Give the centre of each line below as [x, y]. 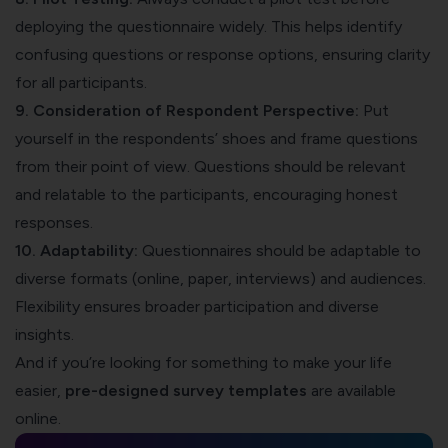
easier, [40, 390]
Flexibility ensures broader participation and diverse [197, 306]
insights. [44, 334]
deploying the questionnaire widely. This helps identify [208, 26]
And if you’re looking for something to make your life [203, 362]
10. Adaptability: [76, 250]
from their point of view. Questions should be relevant [210, 166]
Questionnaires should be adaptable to [279, 250]
